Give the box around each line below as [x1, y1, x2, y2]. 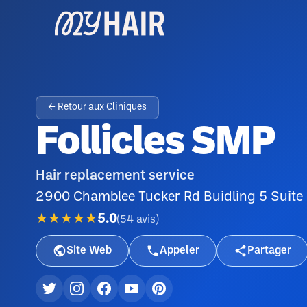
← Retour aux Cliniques [48, 103, 147, 112]
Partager [247, 245, 291, 256]
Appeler [160, 245, 199, 256]
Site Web [66, 245, 112, 256]
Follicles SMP [36, 125, 275, 162]
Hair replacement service [36, 170, 195, 182]
